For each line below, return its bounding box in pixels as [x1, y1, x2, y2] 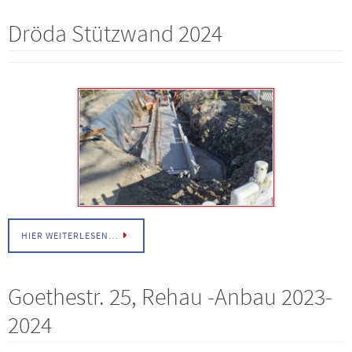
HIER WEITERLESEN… [21, 229, 119, 242]
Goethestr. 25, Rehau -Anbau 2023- [8, 281, 332, 312]
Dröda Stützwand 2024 [8, 17, 222, 48]
